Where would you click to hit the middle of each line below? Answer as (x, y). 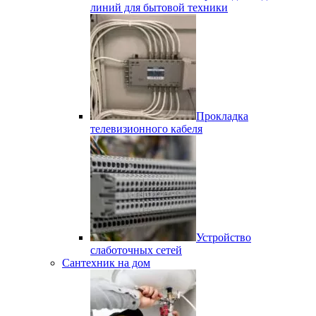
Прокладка (222, 116)
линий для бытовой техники (159, 7)
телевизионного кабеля (146, 129)
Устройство (224, 237)
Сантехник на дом (106, 263)
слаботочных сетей (136, 250)
